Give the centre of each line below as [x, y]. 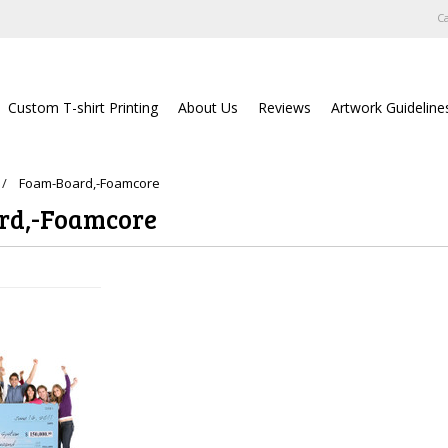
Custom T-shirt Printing [83, 107]
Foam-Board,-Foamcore [90, 183]
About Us [208, 107]
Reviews [285, 107]
